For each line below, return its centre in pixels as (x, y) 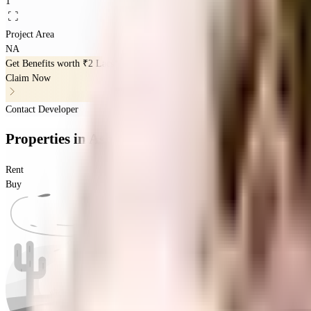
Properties (40, 139)
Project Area (30, 34)
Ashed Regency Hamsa (160, 139)
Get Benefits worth (44, 63)
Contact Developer (42, 109)
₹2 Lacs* (101, 63)
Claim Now (28, 78)
